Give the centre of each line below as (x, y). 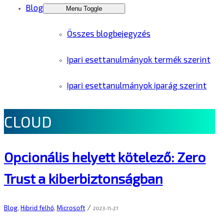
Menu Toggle (84, 9)
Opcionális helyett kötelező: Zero (105, 157)
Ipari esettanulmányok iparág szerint (137, 85)
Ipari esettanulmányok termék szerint (139, 59)
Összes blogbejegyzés (109, 33)
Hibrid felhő (37, 208)
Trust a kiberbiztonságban (83, 179)
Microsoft (71, 208)
